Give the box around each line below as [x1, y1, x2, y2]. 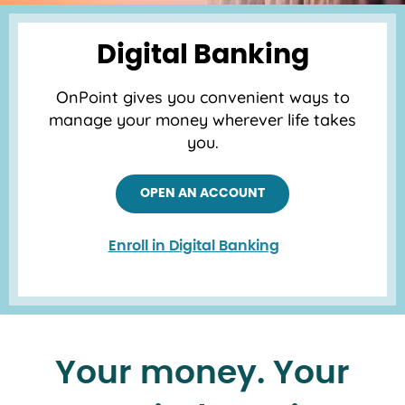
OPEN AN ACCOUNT [140, 187, 265, 201]
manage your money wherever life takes [49, 109, 356, 131]
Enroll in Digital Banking [108, 239, 279, 254]
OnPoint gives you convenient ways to [55, 87, 350, 108]
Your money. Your [55, 357, 350, 391]
